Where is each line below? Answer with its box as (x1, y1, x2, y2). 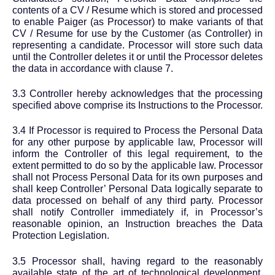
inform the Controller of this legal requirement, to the (12, 149, 263, 160)
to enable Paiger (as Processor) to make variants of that (12, 16, 263, 27)
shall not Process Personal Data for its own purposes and (12, 172, 263, 183)
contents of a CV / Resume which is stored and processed (12, 4, 263, 15)
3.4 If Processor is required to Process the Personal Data (12, 125, 263, 136)
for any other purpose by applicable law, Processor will (12, 137, 263, 148)
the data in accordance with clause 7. (12, 63, 173, 74)
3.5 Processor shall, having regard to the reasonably (12, 255, 263, 266)
